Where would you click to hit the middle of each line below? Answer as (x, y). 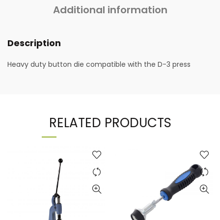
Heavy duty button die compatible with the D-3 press (99, 65)
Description (34, 43)
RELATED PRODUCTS (110, 123)
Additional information (110, 10)
